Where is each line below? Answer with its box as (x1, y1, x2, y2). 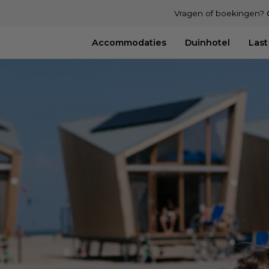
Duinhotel (185, 37, 231, 49)
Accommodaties (91, 37, 166, 49)
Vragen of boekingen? (174, 8, 267, 18)
